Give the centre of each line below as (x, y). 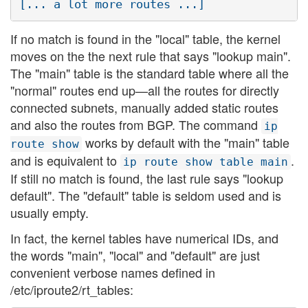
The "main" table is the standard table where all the (150, 73)
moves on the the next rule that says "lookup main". (151, 55)
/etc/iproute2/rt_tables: (72, 290)
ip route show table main (206, 162)
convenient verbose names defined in (113, 273)
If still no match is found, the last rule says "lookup (147, 178)
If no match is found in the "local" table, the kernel (145, 38)
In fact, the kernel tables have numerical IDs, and (144, 238)
